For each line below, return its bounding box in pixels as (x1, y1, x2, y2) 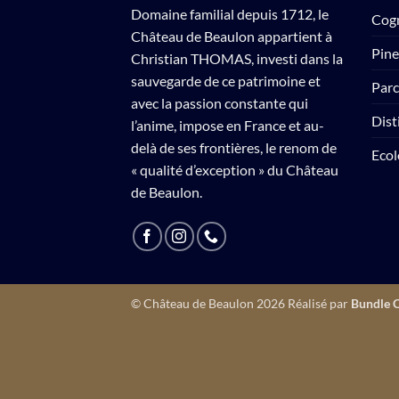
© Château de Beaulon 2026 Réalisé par (131, 295, 351, 311)
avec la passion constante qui (131, 94, 308, 111)
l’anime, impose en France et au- (131, 116, 324, 134)
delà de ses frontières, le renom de (131, 138, 337, 156)
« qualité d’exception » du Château (131, 160, 338, 178)
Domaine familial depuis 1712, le (131, 4, 329, 22)
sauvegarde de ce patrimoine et (131, 71, 321, 89)
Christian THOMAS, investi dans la (131, 49, 343, 67)
